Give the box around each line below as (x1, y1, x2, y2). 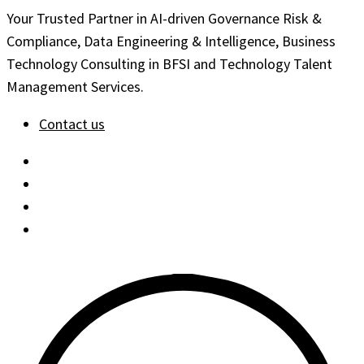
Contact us (39, 115, 105, 134)
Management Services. (6, 77, 144, 97)
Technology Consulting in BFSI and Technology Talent (6, 54, 332, 74)
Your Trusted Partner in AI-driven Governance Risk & (6, 9, 322, 28)
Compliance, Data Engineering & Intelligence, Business (6, 32, 336, 51)
